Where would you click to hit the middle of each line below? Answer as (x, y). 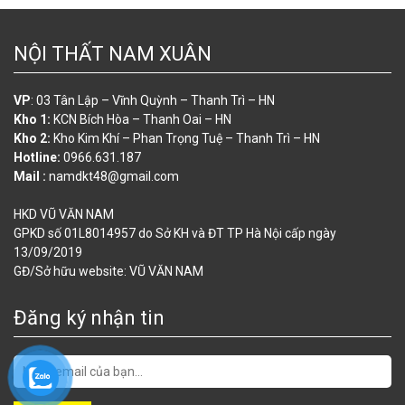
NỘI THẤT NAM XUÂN (113, 54)
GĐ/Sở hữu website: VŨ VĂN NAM (108, 272)
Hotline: (37, 158)
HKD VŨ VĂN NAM (64, 215)
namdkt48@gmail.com (113, 177)
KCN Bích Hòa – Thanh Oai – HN (141, 120)
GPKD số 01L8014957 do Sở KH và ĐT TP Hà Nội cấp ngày (175, 234)
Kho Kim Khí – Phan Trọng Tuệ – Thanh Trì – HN (185, 139)
